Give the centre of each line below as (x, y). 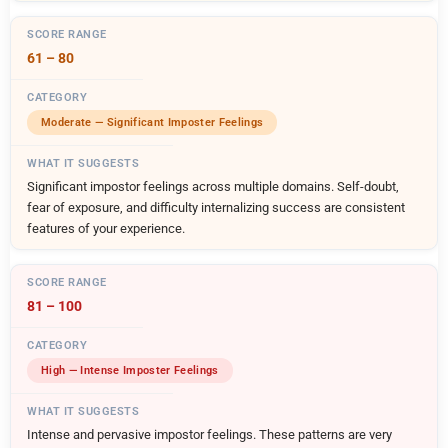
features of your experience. (106, 228)
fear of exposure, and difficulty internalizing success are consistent (216, 207)
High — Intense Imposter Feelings (130, 370)
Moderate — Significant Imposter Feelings (152, 122)
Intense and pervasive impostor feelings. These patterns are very (209, 434)
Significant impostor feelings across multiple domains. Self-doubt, (213, 186)
